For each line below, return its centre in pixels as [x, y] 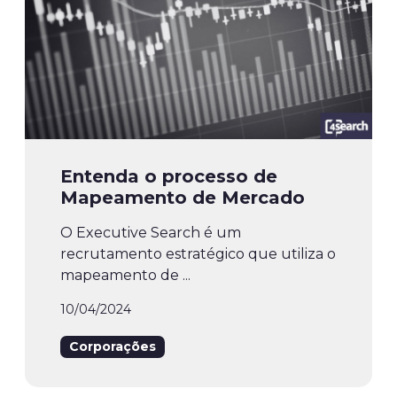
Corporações [113, 347]
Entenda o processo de [169, 177]
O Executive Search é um [151, 233]
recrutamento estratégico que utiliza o [198, 254]
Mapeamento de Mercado [183, 198]
